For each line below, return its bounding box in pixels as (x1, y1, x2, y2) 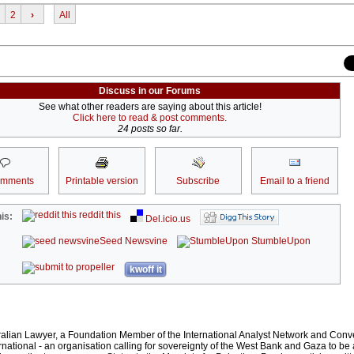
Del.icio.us (143, 213, 191, 225)
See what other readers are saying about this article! (38, 101, 262, 113)
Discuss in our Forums (99, 85, 201, 97)
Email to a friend (259, 175, 330, 187)
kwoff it (129, 264, 162, 276)
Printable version (65, 175, 138, 187)
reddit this (77, 209, 122, 221)
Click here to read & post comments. (73, 112, 227, 124)
